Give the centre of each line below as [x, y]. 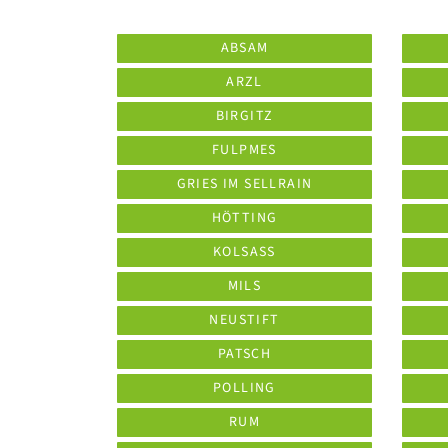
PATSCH [244, 354]
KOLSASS [244, 252]
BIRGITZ [244, 116]
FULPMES [244, 150]
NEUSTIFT [244, 320]
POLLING [244, 388]
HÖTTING [244, 218]
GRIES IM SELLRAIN [244, 184]
